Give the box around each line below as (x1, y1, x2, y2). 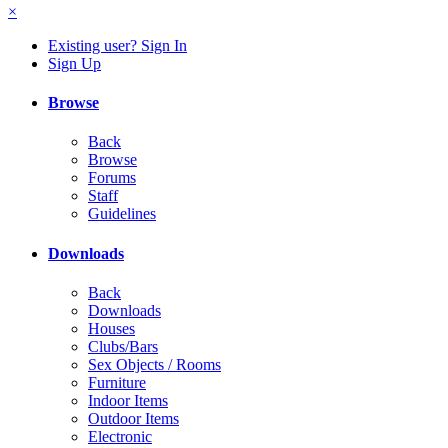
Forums (88, 169, 136, 187)
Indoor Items (88, 392, 168, 409)
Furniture (88, 374, 146, 391)
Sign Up (48, 54, 101, 72)
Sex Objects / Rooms (88, 356, 221, 373)
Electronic (88, 428, 152, 445)
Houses (88, 320, 135, 337)
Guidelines (88, 205, 156, 223)
